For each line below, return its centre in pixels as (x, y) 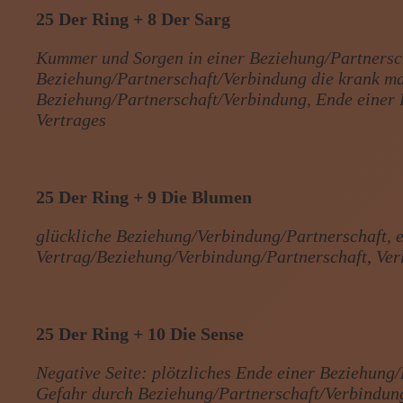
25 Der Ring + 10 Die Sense (140, 333)
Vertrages (72, 119)
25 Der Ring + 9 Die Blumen (144, 197)
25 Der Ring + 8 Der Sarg (134, 18)
